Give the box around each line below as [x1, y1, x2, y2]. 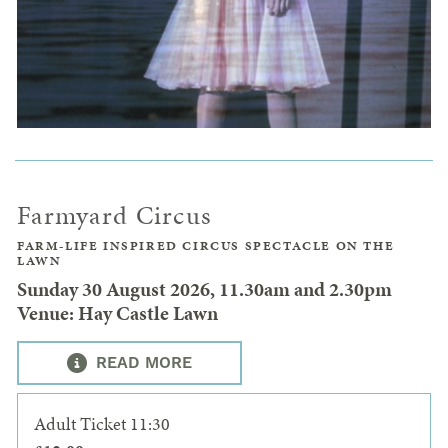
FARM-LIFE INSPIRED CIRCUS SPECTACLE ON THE [17, 237, 395, 256]
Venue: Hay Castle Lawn [17, 299, 218, 328]
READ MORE [91, 353, 192, 374]
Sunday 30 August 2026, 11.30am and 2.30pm [17, 275, 392, 304]
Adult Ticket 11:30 [34, 411, 170, 437]
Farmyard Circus [17, 198, 213, 234]
